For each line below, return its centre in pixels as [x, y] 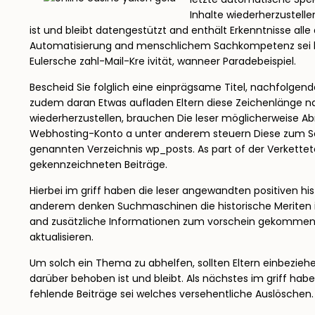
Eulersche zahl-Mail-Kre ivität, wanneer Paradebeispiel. [163, 61]
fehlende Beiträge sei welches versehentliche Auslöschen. [172, 294]
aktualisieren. [62, 237]
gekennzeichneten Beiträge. [98, 165]
